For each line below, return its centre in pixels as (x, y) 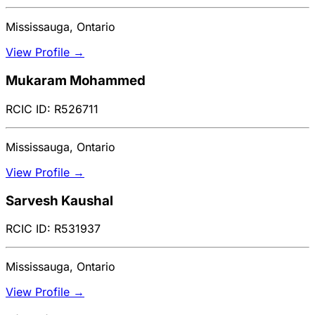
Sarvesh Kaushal (59, 200)
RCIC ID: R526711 (52, 109)
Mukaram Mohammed (76, 81)
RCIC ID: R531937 (53, 229)
